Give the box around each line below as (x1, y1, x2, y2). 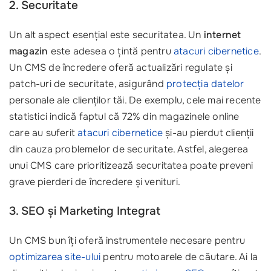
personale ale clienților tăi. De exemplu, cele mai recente (9, 94, 261, 106)
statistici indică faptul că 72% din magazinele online (9, 110, 240, 123)
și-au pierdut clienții (163, 126, 254, 139)
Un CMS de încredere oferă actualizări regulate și (9, 61, 232, 74)
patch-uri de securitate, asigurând (9, 77, 166, 90)
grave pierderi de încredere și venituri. (9, 175, 180, 188)
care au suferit (9, 126, 78, 139)
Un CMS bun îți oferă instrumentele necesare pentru (9, 234, 245, 247)
